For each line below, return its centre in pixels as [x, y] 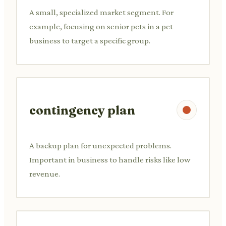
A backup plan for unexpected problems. [100, 145]
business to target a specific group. [90, 40]
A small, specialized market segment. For [101, 12]
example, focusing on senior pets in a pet [101, 26]
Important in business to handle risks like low [110, 159]
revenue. [45, 174]
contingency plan [82, 110]
